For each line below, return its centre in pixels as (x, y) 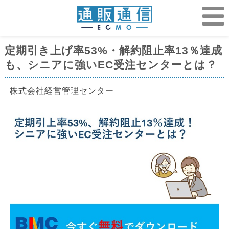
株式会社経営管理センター (62, 91)
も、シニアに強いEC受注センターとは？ (111, 65)
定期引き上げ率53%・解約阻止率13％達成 (113, 50)
